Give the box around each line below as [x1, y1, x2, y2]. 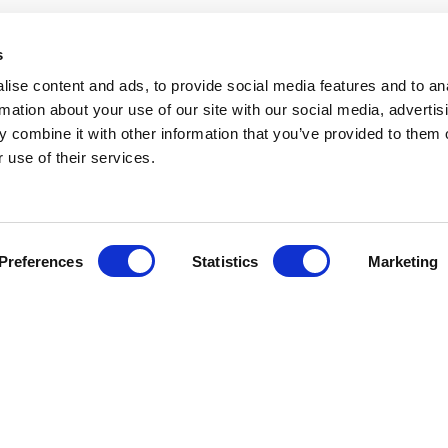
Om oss [255, 404, 314, 426]
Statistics [192, 252, 259, 270]
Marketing [367, 252, 439, 270]
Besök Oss [47, 404, 130, 426]
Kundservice [47, 360, 172, 384]
